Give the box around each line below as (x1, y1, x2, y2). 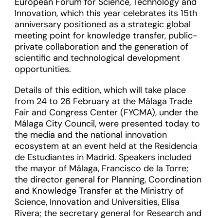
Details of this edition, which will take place (15, 84, 186, 96)
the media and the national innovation (15, 129, 167, 141)
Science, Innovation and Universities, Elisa (15, 196, 180, 208)
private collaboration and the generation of (15, 41, 188, 53)
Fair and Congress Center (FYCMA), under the (15, 107, 198, 118)
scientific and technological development (15, 52, 180, 64)
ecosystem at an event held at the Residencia (15, 140, 198, 152)
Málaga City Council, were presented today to (15, 118, 200, 129)
